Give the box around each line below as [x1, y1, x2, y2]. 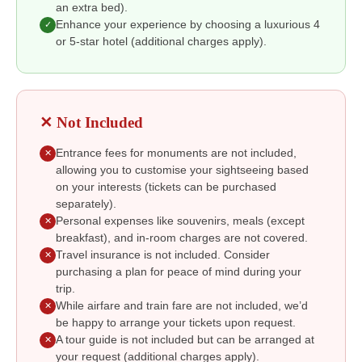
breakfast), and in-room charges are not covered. [56, 231, 308, 244]
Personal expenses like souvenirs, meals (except [56, 214, 305, 227]
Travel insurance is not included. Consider [56, 248, 270, 261]
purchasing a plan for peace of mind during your [56, 265, 301, 278]
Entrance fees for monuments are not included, [56, 146, 297, 159]
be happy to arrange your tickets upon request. [56, 316, 296, 329]
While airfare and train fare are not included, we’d [56, 299, 308, 312]
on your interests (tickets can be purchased [56, 180, 276, 193]
